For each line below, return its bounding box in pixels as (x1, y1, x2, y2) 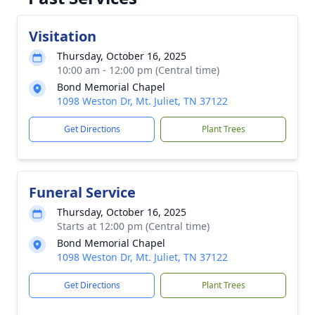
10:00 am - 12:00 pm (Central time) (57, 63, 219, 77)
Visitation (29, 27, 96, 46)
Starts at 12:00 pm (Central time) (57, 219, 210, 233)
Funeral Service (29, 183, 136, 202)
